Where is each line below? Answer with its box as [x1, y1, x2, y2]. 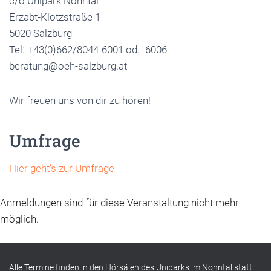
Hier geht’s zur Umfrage [9, 162, 114, 174]
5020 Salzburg [9, 27, 72, 39]
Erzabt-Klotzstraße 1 [9, 10, 100, 23]
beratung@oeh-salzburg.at [9, 59, 127, 72]
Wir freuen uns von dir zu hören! [9, 94, 151, 106]
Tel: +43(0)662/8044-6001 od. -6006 [9, 43, 167, 56]
